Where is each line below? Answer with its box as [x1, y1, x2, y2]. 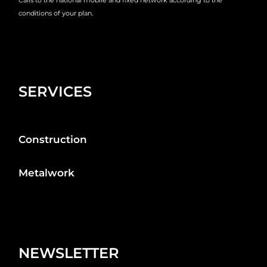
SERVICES [18, 82, 92, 100]
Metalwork [18, 166, 75, 179]
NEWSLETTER [18, 244, 120, 262]
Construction [18, 133, 88, 145]
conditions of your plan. [18, 8, 94, 17]
